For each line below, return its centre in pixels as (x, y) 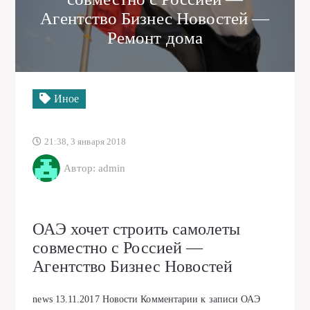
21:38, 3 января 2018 (84, 142)
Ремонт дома (155, 38)
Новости (120, 299)
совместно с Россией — (118, 247)
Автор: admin (95, 168)
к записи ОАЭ (231, 299)
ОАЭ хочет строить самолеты (137, 229)
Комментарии (171, 299)
